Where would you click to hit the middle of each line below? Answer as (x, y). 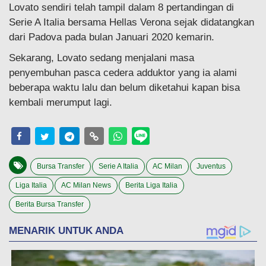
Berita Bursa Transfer (50, 204)
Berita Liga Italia (151, 185)
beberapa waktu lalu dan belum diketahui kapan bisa (124, 87)
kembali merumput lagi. (61, 102)
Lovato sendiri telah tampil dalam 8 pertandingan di (121, 7)
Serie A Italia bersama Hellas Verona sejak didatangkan (132, 22)
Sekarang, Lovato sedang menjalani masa (102, 58)
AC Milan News (86, 185)
